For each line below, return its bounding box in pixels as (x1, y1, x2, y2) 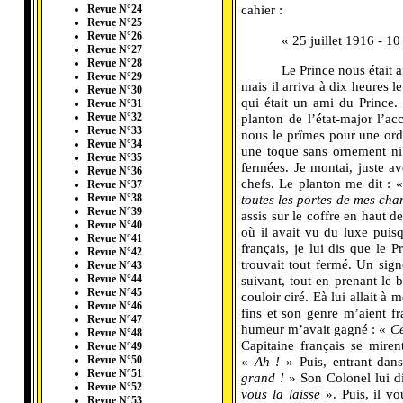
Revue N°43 (87, 259, 142, 273)
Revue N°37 (87, 178, 142, 192)
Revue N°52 (87, 381, 142, 394)
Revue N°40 (87, 219, 142, 232)
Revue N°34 (87, 138, 142, 151)
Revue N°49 (87, 340, 142, 354)
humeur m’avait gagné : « (241, 321, 390, 337)
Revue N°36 (87, 165, 142, 178)
